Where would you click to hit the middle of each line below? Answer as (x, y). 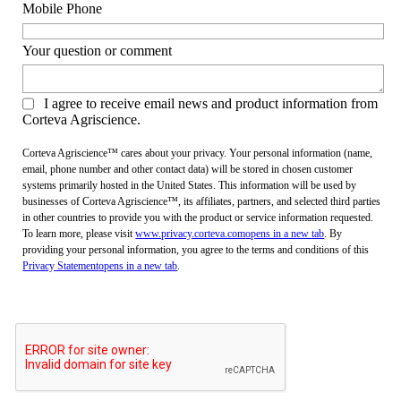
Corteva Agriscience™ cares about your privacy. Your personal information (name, (198, 153)
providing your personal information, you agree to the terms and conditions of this (196, 249)
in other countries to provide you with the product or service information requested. (198, 217)
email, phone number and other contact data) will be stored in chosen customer (188, 169)
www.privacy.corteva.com (191, 233)
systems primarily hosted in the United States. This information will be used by (190, 185)
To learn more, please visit (79, 233)
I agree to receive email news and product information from (211, 103)
